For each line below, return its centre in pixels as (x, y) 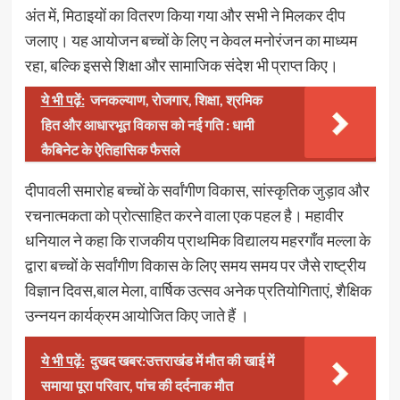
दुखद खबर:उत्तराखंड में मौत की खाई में (182, 361)
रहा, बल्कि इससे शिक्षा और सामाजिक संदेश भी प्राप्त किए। (181, 66)
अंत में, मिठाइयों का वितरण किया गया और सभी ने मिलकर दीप (185, 16)
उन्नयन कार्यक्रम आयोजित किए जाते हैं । (137, 316)
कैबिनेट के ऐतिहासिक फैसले (110, 150)
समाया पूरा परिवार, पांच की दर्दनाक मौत (137, 386)
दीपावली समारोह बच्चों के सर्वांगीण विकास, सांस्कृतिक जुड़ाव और (197, 191)
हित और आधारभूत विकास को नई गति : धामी (147, 125)
